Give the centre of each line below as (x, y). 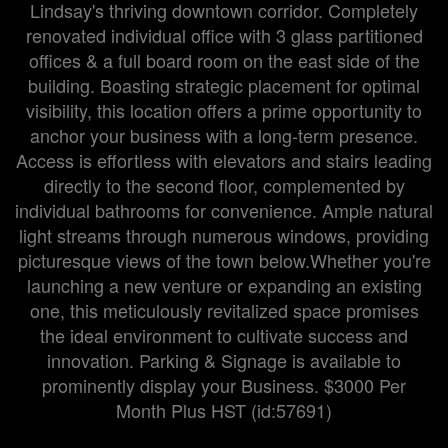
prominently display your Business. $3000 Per (224, 385)
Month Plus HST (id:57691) (224, 410)
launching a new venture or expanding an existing (224, 285)
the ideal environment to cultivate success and (224, 335)
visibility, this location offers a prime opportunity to (224, 110)
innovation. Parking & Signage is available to (224, 360)
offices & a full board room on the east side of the (224, 60)
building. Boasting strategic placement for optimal (224, 85)
